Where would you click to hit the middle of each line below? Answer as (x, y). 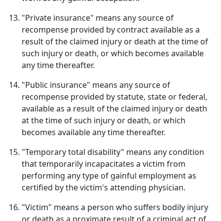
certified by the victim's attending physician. (104, 187)
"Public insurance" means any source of (96, 85)
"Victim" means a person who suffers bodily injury (115, 207)
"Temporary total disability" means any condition (113, 152)
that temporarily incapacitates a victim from (104, 164)
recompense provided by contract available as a (111, 30)
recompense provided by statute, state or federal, (114, 97)
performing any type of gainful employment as (109, 176)
